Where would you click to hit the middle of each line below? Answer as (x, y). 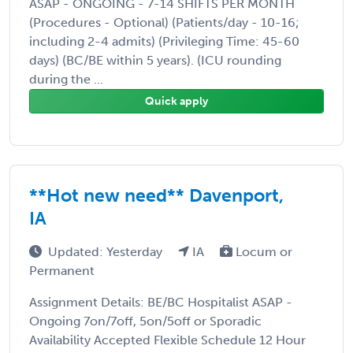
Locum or (262, 251)
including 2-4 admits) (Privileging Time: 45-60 (164, 41)
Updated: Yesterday (107, 251)
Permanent (62, 270)
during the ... (66, 79)
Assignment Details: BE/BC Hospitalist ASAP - (161, 302)
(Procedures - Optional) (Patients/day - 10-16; (164, 22)
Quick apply (176, 101)
